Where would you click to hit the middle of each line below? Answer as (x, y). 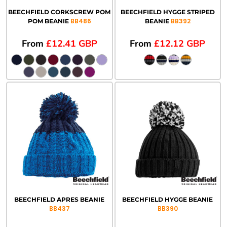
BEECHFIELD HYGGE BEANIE (168, 199)
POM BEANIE (48, 21)
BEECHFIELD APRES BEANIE (60, 199)
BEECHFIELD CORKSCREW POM (60, 12)
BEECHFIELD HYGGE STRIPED (167, 12)
